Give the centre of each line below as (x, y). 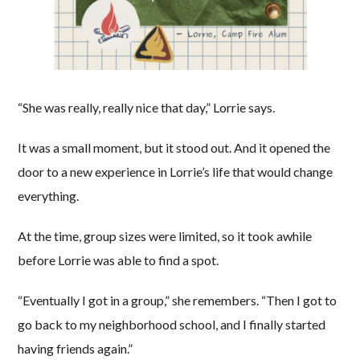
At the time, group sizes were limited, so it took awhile (165, 235)
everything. (50, 195)
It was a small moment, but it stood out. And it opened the (174, 147)
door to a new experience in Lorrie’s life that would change (176, 171)
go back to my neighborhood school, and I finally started (172, 324)
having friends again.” (77, 348)
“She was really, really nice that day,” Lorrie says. (148, 107)
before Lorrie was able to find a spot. (119, 260)
